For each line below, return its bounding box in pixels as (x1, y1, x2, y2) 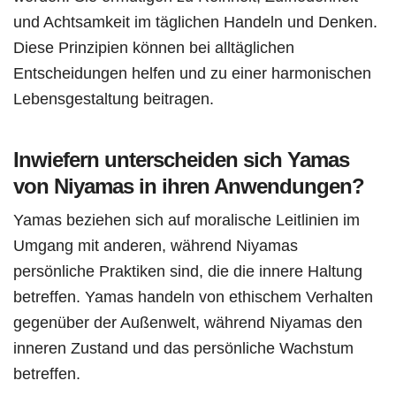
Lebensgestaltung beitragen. (13, 89, 214, 109)
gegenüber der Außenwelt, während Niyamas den (13, 313, 362, 332)
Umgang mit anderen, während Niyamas (13, 236, 298, 255)
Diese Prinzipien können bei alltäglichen (13, 38, 294, 57)
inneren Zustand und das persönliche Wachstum (13, 339, 354, 358)
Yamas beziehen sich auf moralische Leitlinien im (13, 210, 360, 230)
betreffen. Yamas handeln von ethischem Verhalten (13, 287, 373, 307)
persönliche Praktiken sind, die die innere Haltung (13, 262, 362, 281)
